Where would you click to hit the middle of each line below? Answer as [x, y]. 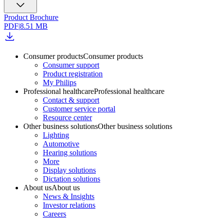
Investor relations [69, 205]
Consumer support [71, 65]
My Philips [60, 82]
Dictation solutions [72, 179]
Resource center [67, 117]
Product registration [73, 73]
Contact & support [71, 100]
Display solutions [69, 170]
